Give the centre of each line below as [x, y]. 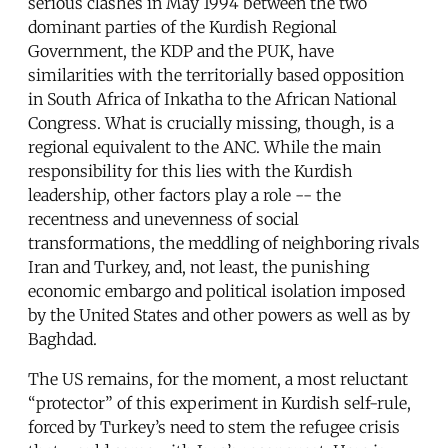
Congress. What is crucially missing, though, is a [211, 122]
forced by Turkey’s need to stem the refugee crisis [214, 426]
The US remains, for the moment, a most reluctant [218, 378]
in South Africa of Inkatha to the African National [212, 98]
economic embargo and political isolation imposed [216, 290]
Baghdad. [62, 338]
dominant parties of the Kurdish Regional [182, 26]
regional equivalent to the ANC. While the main [204, 146]
